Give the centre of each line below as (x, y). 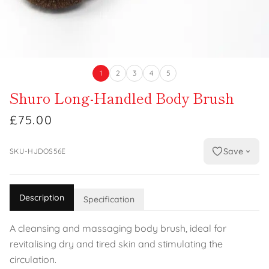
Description (42, 198)
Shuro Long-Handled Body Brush (122, 98)
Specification (109, 199)
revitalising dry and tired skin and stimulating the (116, 244)
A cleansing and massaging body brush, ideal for (118, 228)
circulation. (33, 259)
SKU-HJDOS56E (38, 151)
